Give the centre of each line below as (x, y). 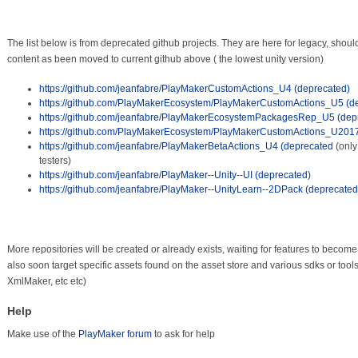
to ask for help (183, 334)
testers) (55, 161)
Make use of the (42, 334)
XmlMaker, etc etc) (46, 281)
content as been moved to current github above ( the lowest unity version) (165, 59)
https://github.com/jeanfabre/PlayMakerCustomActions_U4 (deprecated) (194, 89)
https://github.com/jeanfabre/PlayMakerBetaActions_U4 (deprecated (186, 146)
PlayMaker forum (115, 334)
